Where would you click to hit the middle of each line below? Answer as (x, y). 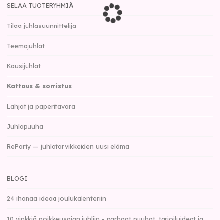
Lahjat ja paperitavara (41, 106)
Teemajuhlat (26, 46)
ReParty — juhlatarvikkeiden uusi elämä (68, 146)
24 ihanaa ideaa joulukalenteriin (57, 198)
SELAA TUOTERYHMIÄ (40, 5)
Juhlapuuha (25, 126)
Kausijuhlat (24, 66)
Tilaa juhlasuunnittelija (42, 26)
